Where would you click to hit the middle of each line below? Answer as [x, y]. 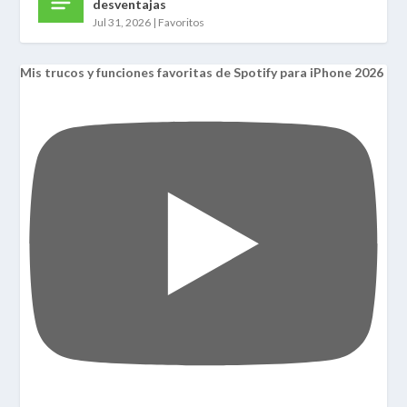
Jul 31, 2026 [122, 22]
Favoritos [182, 22]
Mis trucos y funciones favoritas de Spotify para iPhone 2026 [202, 72]
